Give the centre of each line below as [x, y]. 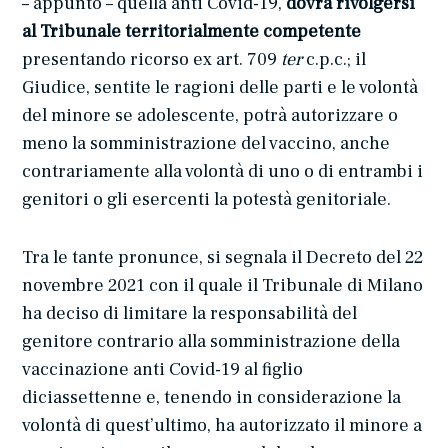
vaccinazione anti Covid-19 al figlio [163, 369]
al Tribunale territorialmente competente [192, 31]
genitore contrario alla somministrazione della [211, 341]
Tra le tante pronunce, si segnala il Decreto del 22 [223, 257]
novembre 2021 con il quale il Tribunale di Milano [223, 285]
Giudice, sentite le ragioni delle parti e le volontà [220, 87]
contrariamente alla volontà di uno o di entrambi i [223, 171]
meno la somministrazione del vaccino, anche [206, 143]
